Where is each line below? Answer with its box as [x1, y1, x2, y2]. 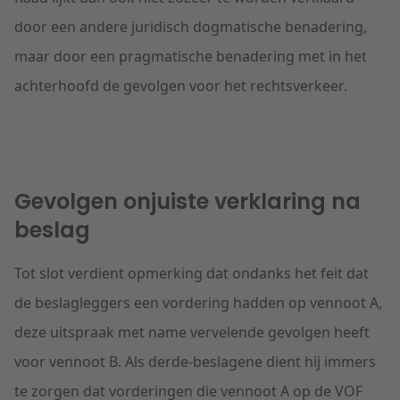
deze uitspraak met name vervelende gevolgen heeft [14, 322, 370, 343]
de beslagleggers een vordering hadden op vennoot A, [14, 293, 382, 313]
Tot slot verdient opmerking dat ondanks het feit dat [14, 263, 369, 284]
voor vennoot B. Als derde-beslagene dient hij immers [14, 352, 376, 372]
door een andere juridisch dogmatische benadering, [14, 17, 367, 37]
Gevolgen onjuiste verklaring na [14, 187, 361, 217]
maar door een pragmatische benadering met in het [14, 46, 367, 67]
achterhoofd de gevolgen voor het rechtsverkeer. [14, 76, 347, 96]
